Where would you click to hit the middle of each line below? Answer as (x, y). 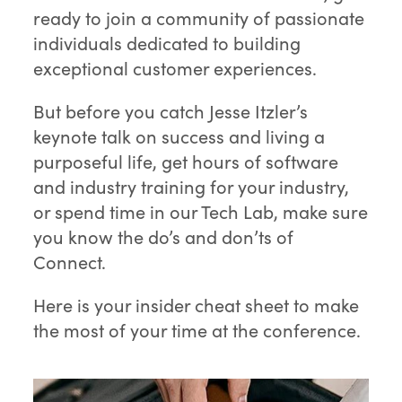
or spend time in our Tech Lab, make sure (201, 212)
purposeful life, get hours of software (186, 162)
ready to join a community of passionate (199, 18)
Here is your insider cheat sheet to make (197, 305)
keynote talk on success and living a (179, 136)
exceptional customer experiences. (175, 68)
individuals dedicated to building (167, 43)
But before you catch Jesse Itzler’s (171, 111)
